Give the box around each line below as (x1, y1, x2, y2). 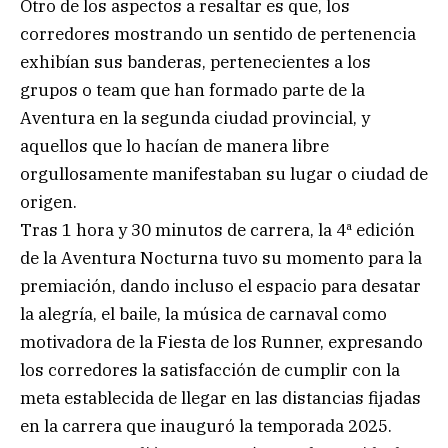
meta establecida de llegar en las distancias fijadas (20, 386, 421, 409)
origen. (20, 190, 77, 213)
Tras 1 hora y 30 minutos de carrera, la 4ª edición (20, 218, 415, 241)
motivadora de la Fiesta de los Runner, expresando (20, 330, 423, 353)
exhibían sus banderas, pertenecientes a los (20, 50, 371, 73)
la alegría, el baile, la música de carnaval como (20, 302, 387, 325)
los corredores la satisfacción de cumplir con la (20, 358, 400, 381)
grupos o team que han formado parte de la (20, 78, 365, 101)
